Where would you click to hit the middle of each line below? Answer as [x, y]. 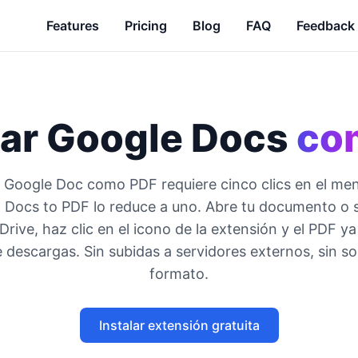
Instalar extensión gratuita [179, 325]
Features [73, 26]
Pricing [146, 26]
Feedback [326, 26]
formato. [179, 274]
